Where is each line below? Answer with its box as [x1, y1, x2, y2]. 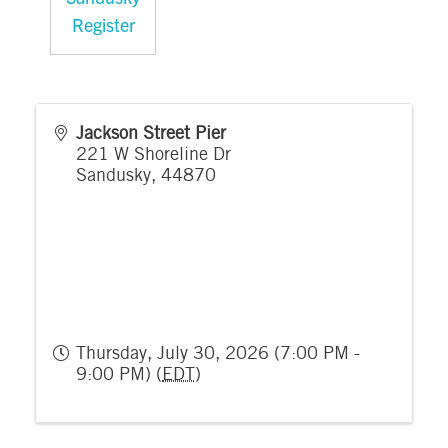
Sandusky [76, 168, 151, 185]
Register [71, 13, 135, 37]
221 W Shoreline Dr [76, 147, 231, 164]
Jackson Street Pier [76, 126, 226, 143]
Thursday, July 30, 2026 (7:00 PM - [76, 346, 360, 363]
